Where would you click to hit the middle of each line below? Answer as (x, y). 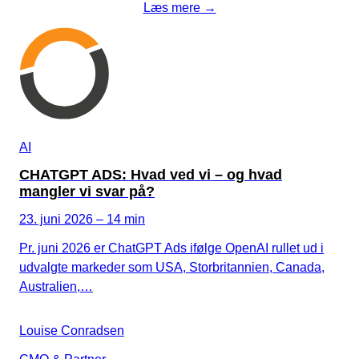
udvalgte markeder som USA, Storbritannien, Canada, (172, 267)
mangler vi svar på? (87, 191)
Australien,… (56, 286)
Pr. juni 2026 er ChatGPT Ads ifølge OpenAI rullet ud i (171, 248)
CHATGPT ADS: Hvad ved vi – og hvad (151, 174)
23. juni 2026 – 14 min (82, 219)
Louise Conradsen (72, 330)
